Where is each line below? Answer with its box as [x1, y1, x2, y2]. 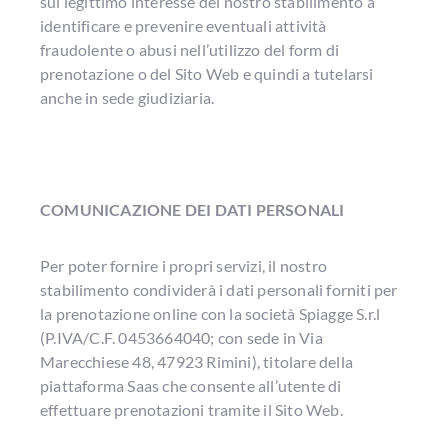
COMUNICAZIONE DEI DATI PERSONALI [40, 200, 345, 219]
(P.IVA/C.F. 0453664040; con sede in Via [40, 328, 323, 347]
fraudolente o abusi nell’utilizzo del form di [40, 40, 339, 59]
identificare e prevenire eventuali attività [40, 16, 327, 35]
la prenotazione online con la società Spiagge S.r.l [40, 304, 381, 323]
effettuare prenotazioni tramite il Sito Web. [40, 400, 343, 419]
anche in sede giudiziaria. [40, 88, 215, 107]
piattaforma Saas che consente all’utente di [40, 376, 342, 395]
